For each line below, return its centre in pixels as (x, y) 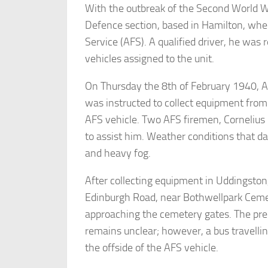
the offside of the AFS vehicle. (152, 248)
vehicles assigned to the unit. (150, 59)
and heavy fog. (118, 153)
